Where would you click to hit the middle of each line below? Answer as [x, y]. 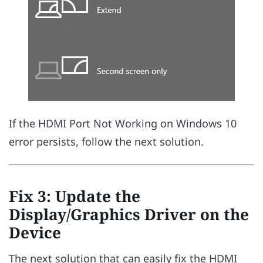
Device [35, 233]
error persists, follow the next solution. [106, 142]
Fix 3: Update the [75, 196]
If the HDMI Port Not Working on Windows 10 [123, 124]
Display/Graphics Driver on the [129, 215]
